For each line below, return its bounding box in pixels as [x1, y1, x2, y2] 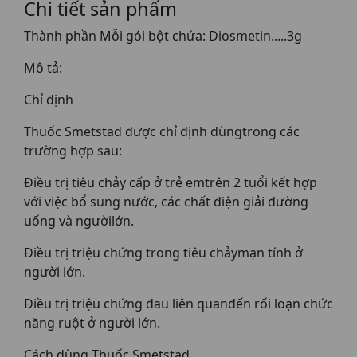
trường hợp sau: [24, 142, 122, 159]
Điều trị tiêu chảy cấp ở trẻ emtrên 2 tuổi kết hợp [24, 174, 317, 191]
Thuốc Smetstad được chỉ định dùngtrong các [24, 123, 300, 140]
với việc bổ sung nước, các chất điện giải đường [24, 193, 308, 210]
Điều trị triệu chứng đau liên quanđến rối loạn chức [24, 295, 333, 312]
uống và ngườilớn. [24, 212, 134, 229]
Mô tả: [24, 59, 62, 76]
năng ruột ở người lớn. [24, 314, 160, 331]
